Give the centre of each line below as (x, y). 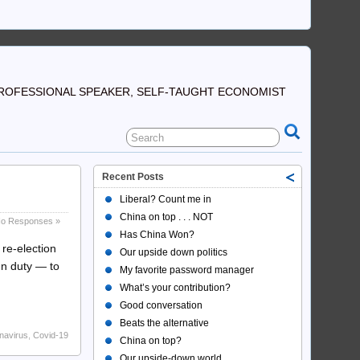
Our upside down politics (174, 252)
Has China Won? (157, 235)
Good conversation (161, 305)
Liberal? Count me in (166, 199)
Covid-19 (51, 335)
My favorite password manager (187, 270)
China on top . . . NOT (166, 217)
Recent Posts (133, 177)
